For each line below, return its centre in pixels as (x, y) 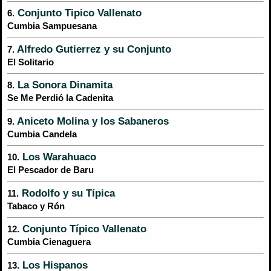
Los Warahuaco (58, 157)
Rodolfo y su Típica (67, 193)
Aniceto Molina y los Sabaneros (92, 121)
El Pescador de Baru (51, 170)
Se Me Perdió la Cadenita (60, 98)
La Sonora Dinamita (64, 85)
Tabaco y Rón (36, 206)
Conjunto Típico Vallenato (83, 229)
